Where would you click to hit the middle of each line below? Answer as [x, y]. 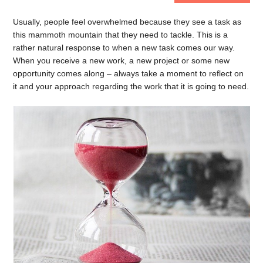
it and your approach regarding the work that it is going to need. [131, 86]
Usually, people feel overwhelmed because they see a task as [127, 22]
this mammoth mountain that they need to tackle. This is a [121, 35]
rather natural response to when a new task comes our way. [124, 48]
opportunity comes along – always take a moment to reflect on [129, 73]
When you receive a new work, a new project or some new [122, 60]
